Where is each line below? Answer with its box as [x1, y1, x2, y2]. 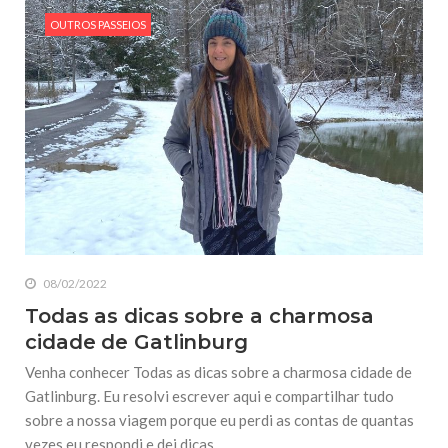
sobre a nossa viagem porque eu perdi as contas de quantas [25, 410, 414, 429]
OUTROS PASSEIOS [50, 18, 146, 31]
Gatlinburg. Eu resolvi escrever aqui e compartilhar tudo [25, 386, 394, 405]
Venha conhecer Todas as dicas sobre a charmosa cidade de [25, 362, 412, 381]
